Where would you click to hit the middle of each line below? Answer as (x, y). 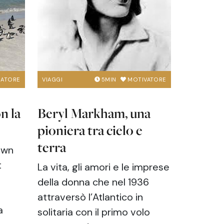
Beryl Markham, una (94, 113)
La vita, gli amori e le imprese (104, 167)
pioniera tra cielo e (90, 130)
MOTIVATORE (147, 79)
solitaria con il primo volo (94, 212)
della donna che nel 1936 (93, 182)
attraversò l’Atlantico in (90, 197)
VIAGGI (52, 79)
